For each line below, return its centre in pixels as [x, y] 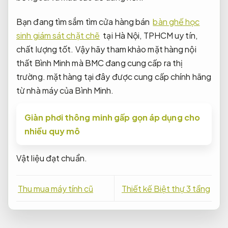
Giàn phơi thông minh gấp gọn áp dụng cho [112, 117]
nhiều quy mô [52, 131]
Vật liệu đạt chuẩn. [52, 158]
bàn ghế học [176, 21]
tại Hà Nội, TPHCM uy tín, [149, 35]
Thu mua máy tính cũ [55, 188]
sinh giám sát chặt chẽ [58, 35]
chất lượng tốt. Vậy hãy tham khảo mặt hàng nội [106, 49]
